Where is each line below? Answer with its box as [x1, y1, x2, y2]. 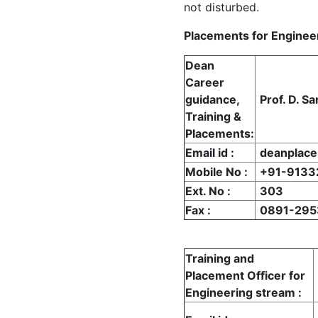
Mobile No [185, 164, 244, 179]
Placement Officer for [185, 268, 305, 283]
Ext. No [185, 183, 227, 198]
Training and [185, 251, 254, 265]
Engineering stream [185, 285, 298, 300]
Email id [185, 145, 231, 160]
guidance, [185, 92, 239, 106]
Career [185, 75, 224, 89]
